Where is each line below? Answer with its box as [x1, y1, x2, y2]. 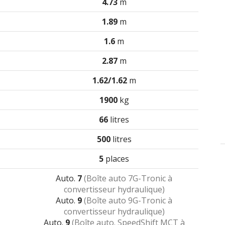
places [103, 153, 129, 164]
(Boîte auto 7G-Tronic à [84, 173, 172, 184]
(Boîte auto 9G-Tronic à [84, 195, 172, 206]
